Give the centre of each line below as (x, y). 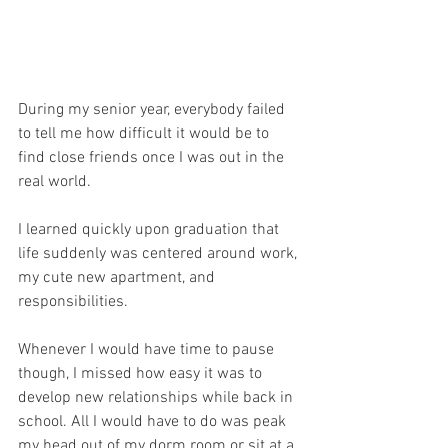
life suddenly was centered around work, (159, 254)
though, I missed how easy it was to (142, 374)
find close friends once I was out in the (153, 158)
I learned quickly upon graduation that (150, 230)
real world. (54, 182)
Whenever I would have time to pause (148, 350)
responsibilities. (75, 302)
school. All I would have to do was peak (154, 422)
